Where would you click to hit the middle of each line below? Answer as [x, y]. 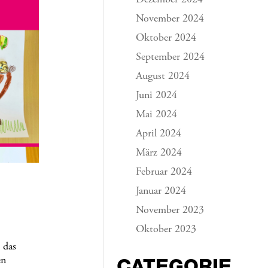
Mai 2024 [157, 115]
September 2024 [170, 57]
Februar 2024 [164, 172]
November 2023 [170, 211]
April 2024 [159, 134]
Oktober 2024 [166, 38]
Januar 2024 [161, 191]
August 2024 [163, 77]
